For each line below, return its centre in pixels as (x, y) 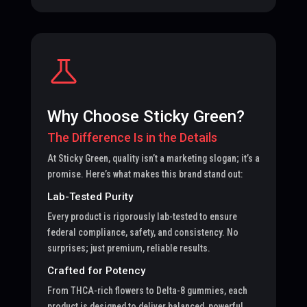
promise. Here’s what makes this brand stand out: (145, 174)
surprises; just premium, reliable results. (128, 248)
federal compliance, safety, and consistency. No (143, 232)
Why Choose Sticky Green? (146, 116)
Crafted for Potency (96, 270)
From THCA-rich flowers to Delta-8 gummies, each (147, 290)
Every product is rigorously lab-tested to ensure (142, 216)
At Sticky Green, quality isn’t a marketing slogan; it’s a (153, 158)
